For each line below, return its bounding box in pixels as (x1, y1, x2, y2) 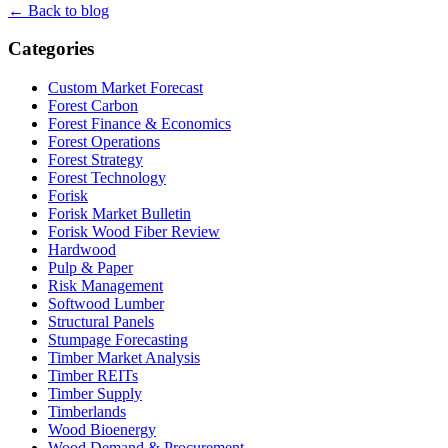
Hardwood (48, 241, 116, 259)
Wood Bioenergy (48, 421, 156, 439)
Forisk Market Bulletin (48, 205, 191, 223)
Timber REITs (48, 367, 138, 385)
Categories (8, 38, 94, 60)
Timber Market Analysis (48, 349, 200, 367)
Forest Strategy (48, 151, 143, 169)
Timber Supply (48, 385, 142, 403)
